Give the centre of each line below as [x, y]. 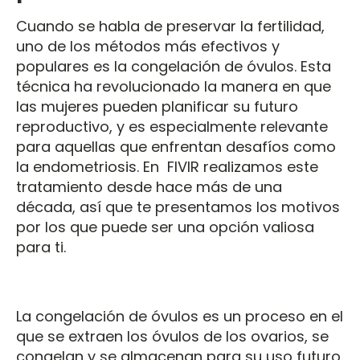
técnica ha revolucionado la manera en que [174, 86]
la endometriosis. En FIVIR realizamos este [167, 167]
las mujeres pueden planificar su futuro [157, 106]
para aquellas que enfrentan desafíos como [176, 147]
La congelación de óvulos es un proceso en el [180, 316]
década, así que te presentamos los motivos [178, 207]
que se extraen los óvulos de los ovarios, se [172, 336]
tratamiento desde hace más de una [149, 187]
